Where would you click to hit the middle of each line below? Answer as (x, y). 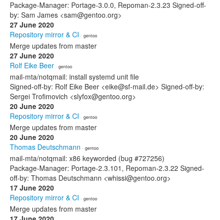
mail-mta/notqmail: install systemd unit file (74, 77)
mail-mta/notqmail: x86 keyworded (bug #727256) (87, 158)
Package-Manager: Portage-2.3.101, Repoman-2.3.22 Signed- (107, 168)
